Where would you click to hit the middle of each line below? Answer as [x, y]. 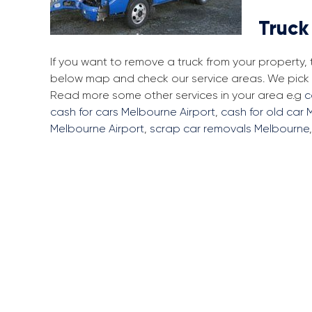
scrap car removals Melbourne [229, 128]
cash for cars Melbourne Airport [133, 112]
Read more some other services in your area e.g [177, 95]
